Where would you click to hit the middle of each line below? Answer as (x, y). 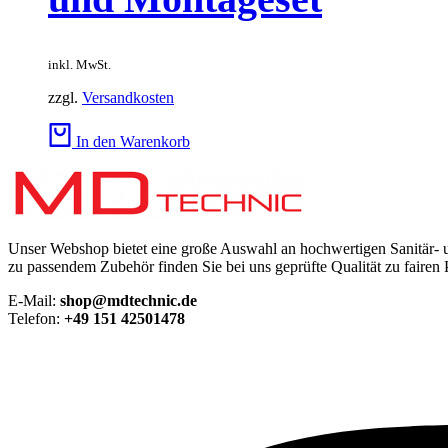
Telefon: (36, 318)
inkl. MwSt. (79, 64)
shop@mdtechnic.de (128, 300)
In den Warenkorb (133, 141)
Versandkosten (128, 97)
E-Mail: (34, 300)
